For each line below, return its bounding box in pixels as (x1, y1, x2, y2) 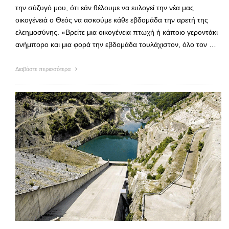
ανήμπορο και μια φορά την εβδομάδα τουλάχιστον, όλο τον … (15, 40, 216, 49)
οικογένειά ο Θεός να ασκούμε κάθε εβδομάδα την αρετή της (15, 15, 208, 24)
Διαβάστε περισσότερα (15, 65, 72, 72)
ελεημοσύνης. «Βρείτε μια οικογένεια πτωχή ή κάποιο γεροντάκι (15, 28, 218, 36)
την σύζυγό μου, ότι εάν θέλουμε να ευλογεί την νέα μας (15, 3, 194, 12)
